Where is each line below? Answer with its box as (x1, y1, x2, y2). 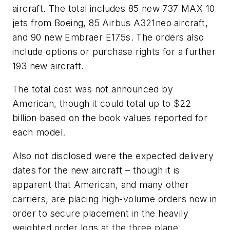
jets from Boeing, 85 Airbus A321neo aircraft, (12, 17, 208, 28)
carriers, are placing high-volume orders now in (12, 193, 217, 204)
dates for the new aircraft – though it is (12, 164, 180, 176)
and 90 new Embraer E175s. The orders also (12, 31, 204, 43)
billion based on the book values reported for (12, 112, 207, 124)
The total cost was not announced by (12, 84, 173, 95)
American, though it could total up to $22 (12, 98, 191, 109)
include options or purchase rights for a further (12, 46, 216, 57)
